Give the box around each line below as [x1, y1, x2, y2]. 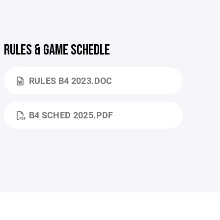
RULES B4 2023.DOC [28, 75, 112, 86]
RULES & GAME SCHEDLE [4, 41, 110, 59]
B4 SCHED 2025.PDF [28, 109, 113, 121]
